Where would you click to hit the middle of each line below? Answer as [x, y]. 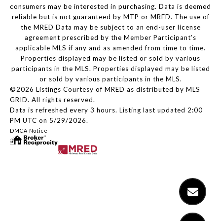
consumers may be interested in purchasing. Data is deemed [110, 7]
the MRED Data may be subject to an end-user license [110, 27]
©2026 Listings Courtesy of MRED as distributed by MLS [105, 90]
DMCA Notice [29, 131]
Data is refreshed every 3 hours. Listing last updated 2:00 [106, 110]
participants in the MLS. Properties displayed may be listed [110, 69]
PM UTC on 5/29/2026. [50, 121]
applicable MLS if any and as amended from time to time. [110, 48]
